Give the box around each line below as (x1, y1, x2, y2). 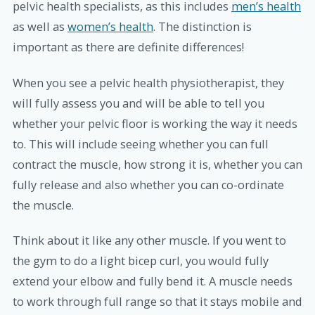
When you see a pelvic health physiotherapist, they (13, 75, 284, 91)
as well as (13, 19, 67, 35)
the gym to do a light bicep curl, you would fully (13, 252, 269, 269)
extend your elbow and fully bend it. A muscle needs (13, 273, 292, 289)
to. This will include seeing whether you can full (13, 136, 269, 152)
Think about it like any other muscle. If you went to (13, 232, 286, 248)
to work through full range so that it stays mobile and (13, 293, 302, 309)
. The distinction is (153, 19, 252, 35)
